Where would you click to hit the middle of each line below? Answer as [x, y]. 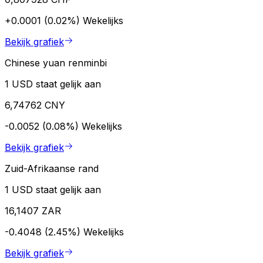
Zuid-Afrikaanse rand [52, 168]
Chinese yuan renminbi [56, 63]
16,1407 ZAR [33, 210]
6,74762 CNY [35, 105]
